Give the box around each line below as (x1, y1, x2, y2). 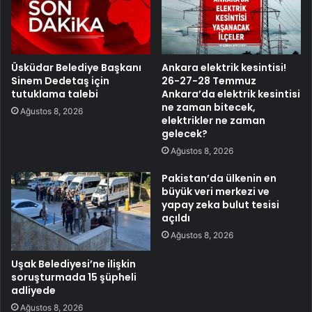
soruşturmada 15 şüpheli (11, 270, 136, 285)
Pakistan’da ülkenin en (162, 171, 276, 186)
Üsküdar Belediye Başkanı (11, 61, 141, 75)
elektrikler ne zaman (162, 114, 265, 128)
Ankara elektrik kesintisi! (162, 61, 286, 75)
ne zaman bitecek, (162, 100, 256, 115)
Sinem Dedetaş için (11, 74, 109, 88)
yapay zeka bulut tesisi (162, 198, 279, 212)
